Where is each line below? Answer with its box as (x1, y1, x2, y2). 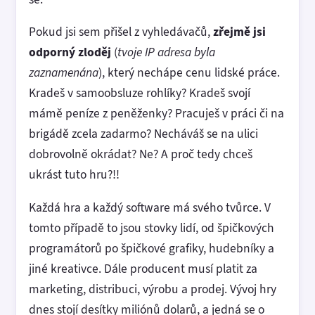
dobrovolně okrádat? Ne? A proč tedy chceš (29, 146, 252, 162)
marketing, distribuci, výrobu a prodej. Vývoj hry (29, 280, 276, 297)
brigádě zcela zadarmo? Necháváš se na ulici (29, 125, 258, 142)
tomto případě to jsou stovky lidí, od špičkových (29, 219, 274, 236)
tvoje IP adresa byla (117, 44, 215, 60)
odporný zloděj (29, 44, 111, 60)
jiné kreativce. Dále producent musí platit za (29, 259, 257, 277)
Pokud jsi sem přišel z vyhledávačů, (29, 23, 213, 40)
